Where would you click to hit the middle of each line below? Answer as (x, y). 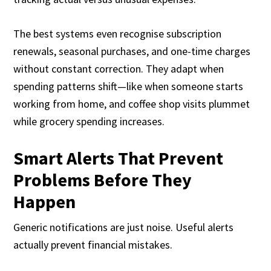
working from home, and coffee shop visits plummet (132, 104)
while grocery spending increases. (89, 121)
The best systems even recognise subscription (118, 34)
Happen (45, 201)
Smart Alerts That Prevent (119, 158)
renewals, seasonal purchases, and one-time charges (132, 51)
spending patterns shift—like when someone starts (129, 86)
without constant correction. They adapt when (119, 69)
